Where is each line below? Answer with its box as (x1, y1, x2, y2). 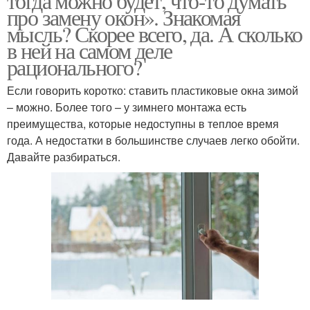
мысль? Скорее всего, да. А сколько (7, 19, 302, 48)
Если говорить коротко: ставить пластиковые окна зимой (7, 82, 298, 98)
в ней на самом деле (7, 35, 172, 65)
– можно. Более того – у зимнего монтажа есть (7, 99, 246, 115)
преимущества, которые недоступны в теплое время (7, 116, 279, 131)
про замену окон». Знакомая (7, 2, 241, 32)
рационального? (7, 52, 142, 82)
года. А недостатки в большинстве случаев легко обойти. (7, 132, 300, 148)
